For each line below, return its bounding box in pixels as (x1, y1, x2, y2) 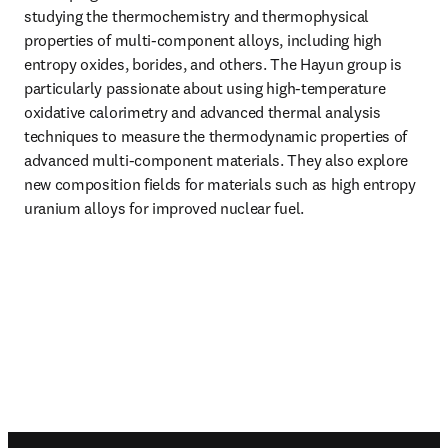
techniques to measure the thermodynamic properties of (24, 126, 408, 146)
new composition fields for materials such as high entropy (24, 174, 416, 194)
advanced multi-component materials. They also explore (24, 150, 409, 170)
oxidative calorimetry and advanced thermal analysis (24, 102, 381, 122)
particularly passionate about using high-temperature (24, 78, 386, 98)
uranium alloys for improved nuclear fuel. (24, 198, 308, 218)
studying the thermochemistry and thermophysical (24, 6, 369, 26)
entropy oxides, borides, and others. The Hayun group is (24, 54, 402, 74)
